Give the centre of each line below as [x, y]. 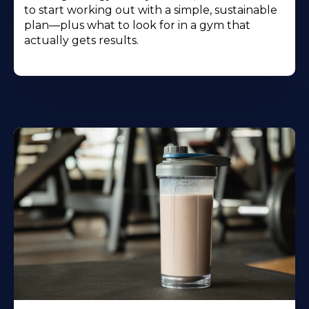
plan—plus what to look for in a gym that [137, 26]
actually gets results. [81, 41]
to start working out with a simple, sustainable [151, 10]
